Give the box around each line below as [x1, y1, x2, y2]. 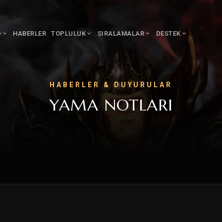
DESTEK [156, 29, 181, 37]
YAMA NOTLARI [49, 95, 173, 115]
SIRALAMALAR [97, 29, 144, 37]
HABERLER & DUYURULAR [50, 81, 172, 89]
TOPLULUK [51, 29, 86, 37]
